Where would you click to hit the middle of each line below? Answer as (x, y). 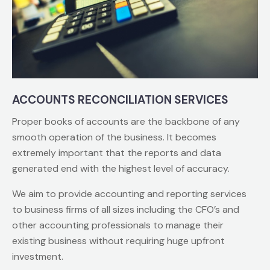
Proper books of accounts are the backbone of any (126, 121)
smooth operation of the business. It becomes (114, 137)
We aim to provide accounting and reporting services (129, 193)
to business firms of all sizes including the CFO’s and (126, 209)
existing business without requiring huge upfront (118, 240)
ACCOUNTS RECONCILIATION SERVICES (120, 99)
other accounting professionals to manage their (118, 225)
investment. (38, 256)
